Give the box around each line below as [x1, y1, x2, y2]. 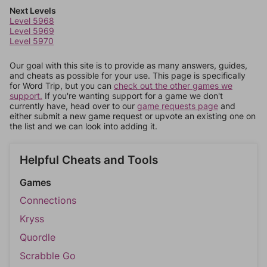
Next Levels [10, 5, 56, 15]
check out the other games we [114, 80, 232, 91]
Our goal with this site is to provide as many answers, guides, [10, 60, 247, 70]
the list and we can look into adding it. [10, 121, 157, 131]
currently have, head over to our [10, 101, 137, 111]
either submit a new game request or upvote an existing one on [10, 111, 256, 121]
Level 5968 [10, 15, 54, 26]
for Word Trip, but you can [10, 80, 114, 91]
